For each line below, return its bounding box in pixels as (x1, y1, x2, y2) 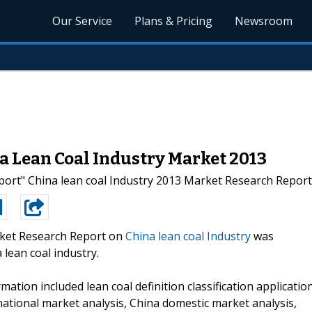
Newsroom (235, 13, 293, 29)
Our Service (52, 13, 113, 29)
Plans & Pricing (134, 13, 213, 29)
